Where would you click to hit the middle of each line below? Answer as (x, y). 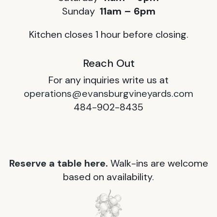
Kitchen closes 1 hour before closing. (108, 34)
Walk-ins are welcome (159, 163)
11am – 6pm (127, 11)
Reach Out (108, 63)
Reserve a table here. (58, 163)
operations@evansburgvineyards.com (108, 93)
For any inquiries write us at (108, 80)
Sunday (81, 11)
